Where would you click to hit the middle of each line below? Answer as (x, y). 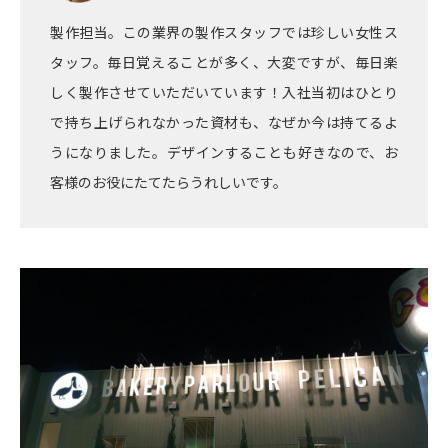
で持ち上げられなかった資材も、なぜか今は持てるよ (224, 122)
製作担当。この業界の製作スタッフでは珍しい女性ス (224, 32)
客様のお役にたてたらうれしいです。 (168, 182)
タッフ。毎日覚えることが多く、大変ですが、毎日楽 (224, 62)
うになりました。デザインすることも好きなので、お (224, 152)
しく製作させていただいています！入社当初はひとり (224, 92)
